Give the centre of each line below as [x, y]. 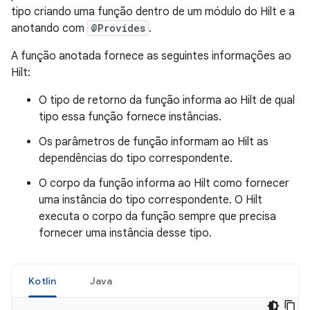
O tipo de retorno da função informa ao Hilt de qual [167, 100]
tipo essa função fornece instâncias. [130, 117]
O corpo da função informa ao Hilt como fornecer [164, 183]
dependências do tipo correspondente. [136, 158]
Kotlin [43, 281]
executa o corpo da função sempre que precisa [157, 217]
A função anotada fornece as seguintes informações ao [151, 56]
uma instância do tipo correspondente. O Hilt [151, 200]
